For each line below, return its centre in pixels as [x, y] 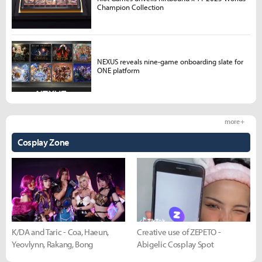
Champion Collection [130, 7]
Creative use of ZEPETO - [179, 232]
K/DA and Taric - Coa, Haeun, [61, 232]
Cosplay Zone [44, 142]
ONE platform [118, 70]
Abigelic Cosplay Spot [175, 244]
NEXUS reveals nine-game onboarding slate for [170, 62]
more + [234, 121]
